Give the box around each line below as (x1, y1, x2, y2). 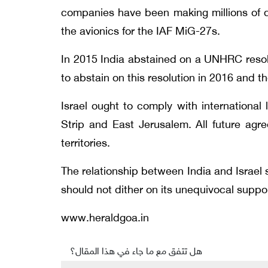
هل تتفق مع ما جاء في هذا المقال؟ (70, 246, 202, 258)
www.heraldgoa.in (61, 212, 149, 226)
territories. (61, 137, 110, 151)
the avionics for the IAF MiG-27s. (61, 25, 220, 39)
